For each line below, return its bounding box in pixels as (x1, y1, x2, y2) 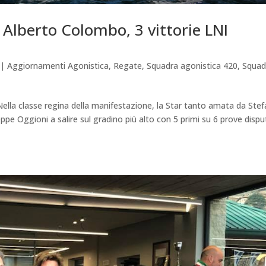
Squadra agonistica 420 (147, 59, 238, 71)
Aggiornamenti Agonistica (7, 59, 109, 71)
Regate (113, 59, 142, 71)
